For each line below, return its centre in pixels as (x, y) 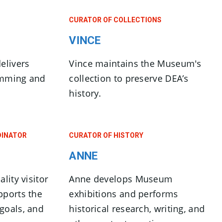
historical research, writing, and (137, 209)
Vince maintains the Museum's (135, 63)
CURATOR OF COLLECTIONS (115, 20)
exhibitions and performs (124, 194)
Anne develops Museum (121, 179)
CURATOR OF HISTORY (106, 135)
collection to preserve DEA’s (129, 78)
